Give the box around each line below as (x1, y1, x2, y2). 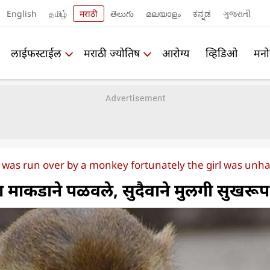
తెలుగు (110, 7, 134, 19)
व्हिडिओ (206, 45, 237, 60)
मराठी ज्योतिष (84, 45, 140, 60)
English (6, 7, 37, 19)
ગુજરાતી (222, 7, 251, 19)
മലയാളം (145, 7, 181, 19)
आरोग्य (162, 45, 189, 60)
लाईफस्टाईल (11, 45, 61, 60)
